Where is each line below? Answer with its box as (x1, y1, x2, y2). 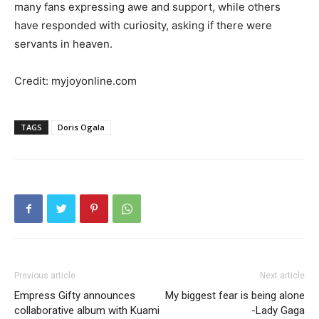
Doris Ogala (58, 122, 105, 132)
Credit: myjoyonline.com (14, 74, 137, 88)
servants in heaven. (14, 37, 113, 51)
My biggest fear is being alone (165, 289, 305, 302)
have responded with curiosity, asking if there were (14, 19, 272, 32)
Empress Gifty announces (14, 289, 135, 302)
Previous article (14, 271, 75, 281)
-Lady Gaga (251, 304, 305, 317)
